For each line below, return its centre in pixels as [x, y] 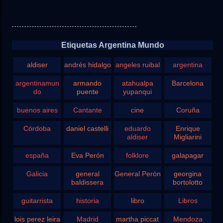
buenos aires [37, 110]
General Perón [137, 174]
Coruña [188, 110]
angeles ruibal [137, 65]
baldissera [88, 182]
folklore [138, 156]
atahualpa [137, 83]
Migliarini [188, 137]
